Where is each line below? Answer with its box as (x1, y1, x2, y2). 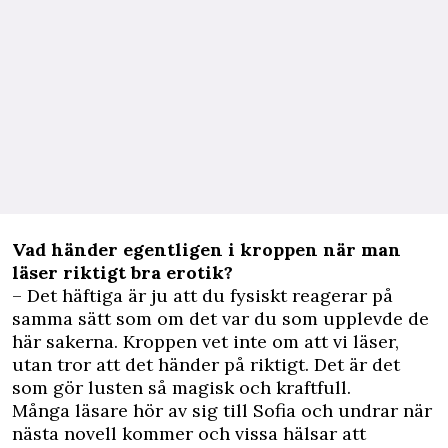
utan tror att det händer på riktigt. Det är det (12, 353, 400, 377)
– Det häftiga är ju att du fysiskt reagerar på (12, 284, 393, 308)
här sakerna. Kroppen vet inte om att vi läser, (12, 330, 399, 354)
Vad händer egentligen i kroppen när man (12, 238, 401, 262)
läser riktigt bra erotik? (12, 261, 233, 285)
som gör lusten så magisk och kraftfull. (12, 376, 351, 400)
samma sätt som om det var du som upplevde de (12, 307, 429, 331)
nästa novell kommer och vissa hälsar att (12, 422, 366, 446)
